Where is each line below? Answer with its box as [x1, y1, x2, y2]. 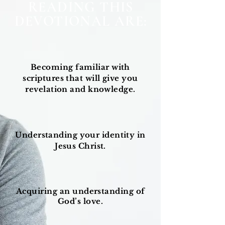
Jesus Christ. [55, 141, 106, 151]
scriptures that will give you [23, 73, 138, 83]
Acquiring [16, 186, 58, 196]
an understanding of [57, 186, 145, 196]
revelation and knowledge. [25, 84, 136, 94]
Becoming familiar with [31, 62, 130, 72]
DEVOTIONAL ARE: [14, 13, 148, 30]
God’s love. [58, 196, 103, 206]
